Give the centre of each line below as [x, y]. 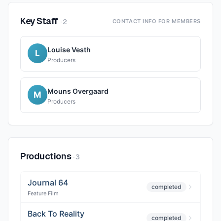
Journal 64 [48, 183]
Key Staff [39, 21]
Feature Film [43, 193]
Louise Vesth [69, 50]
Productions [46, 156]
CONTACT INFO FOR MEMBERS [156, 21]
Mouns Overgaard [78, 91]
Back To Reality [56, 214]
